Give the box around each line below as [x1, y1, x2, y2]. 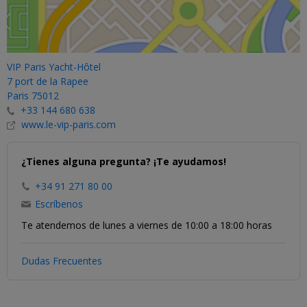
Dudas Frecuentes [21, 254, 102, 267]
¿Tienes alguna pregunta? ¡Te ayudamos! [21, 154, 226, 168]
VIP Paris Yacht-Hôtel [7, 60, 101, 73]
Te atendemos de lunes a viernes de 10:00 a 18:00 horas [21, 218, 272, 232]
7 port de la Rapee [7, 74, 88, 88]
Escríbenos [35, 197, 83, 210]
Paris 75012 [7, 88, 59, 102]
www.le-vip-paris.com [19, 117, 116, 131]
